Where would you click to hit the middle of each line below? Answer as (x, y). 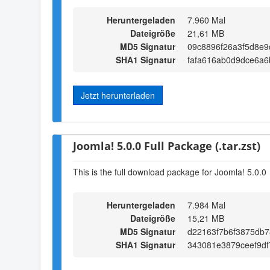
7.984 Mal (206, 205)
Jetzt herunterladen (118, 96)
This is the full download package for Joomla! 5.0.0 (170, 172)
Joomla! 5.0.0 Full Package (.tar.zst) (167, 145)
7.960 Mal (206, 20)
